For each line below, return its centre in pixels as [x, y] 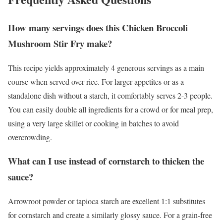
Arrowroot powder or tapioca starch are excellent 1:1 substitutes [107, 201]
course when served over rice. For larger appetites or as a [96, 81]
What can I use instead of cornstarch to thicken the [106, 161]
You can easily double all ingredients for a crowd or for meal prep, [111, 109]
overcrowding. [30, 137]
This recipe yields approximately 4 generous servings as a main [106, 67]
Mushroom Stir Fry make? [60, 43]
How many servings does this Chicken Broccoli [98, 27]
